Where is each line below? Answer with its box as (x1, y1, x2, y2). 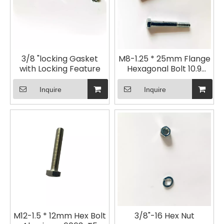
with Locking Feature (19, 62, 100, 74)
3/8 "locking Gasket (21, 52, 98, 64)
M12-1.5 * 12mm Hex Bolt (13, 209, 106, 221)
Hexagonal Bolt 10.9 (127, 62, 201, 74)
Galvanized (142, 72, 186, 84)
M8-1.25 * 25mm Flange (118, 52, 210, 64)
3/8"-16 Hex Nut (134, 209, 194, 221)
